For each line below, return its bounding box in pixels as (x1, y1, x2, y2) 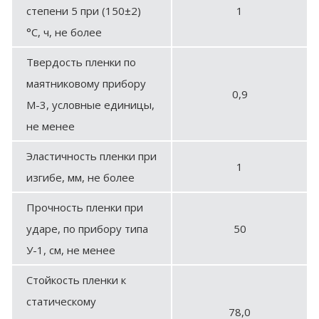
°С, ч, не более (26, 24, 102, 39)
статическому (26, 293, 96, 308)
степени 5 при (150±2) (26, 3, 141, 18)
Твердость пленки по (26, 54, 136, 69)
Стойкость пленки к (26, 272, 126, 287)
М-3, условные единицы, (26, 97, 155, 112)
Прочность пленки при (26, 199, 143, 214)
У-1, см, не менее (26, 242, 115, 257)
